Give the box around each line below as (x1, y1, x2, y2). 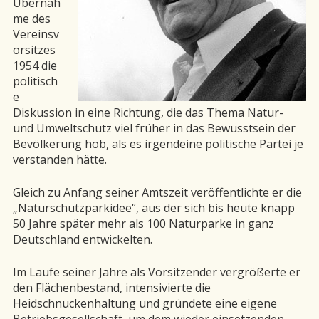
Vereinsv (13, 26, 59, 42)
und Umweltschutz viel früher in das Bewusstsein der (13, 120, 296, 136)
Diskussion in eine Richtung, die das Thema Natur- (13, 104, 283, 120)
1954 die (13, 57, 57, 73)
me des (13, 10, 51, 26)
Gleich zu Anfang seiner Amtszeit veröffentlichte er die (13, 184, 302, 200)
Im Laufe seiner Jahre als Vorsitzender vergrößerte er (13, 263, 300, 280)
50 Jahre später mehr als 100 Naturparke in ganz (13, 215, 274, 231)
